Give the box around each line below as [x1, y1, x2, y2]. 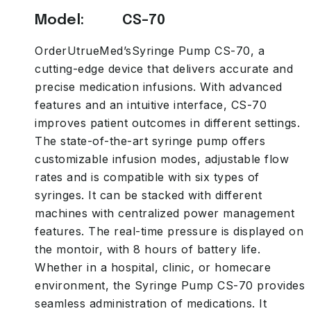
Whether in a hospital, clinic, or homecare [35, 260, 271, 274]
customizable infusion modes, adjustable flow [35, 152, 289, 166]
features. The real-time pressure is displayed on [35, 224, 303, 238]
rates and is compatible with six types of [35, 170, 260, 184]
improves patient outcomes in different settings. [35, 116, 300, 130]
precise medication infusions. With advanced [35, 80, 283, 94]
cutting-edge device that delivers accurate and [35, 62, 293, 76]
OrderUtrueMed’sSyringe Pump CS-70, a [35, 44, 264, 58]
